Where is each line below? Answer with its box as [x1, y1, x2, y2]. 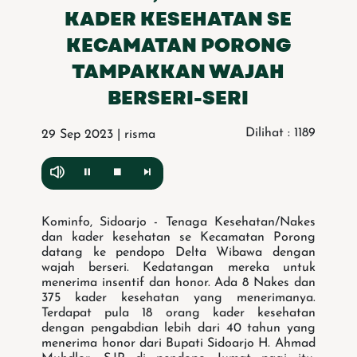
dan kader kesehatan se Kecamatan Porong [41, 231, 316, 245]
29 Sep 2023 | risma [41, 128, 156, 142]
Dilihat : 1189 [245, 127, 316, 140]
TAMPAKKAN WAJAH [72, 57, 285, 86]
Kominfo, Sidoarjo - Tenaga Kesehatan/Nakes [41, 216, 316, 229]
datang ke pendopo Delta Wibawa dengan [41, 246, 316, 260]
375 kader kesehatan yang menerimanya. [41, 292, 316, 305]
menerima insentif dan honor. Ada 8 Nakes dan [41, 277, 316, 290]
